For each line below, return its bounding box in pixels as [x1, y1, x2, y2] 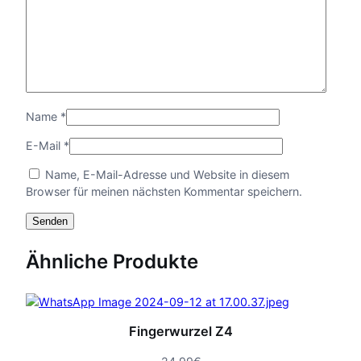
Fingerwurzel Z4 [128, 322, 233, 339]
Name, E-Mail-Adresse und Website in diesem [45, 168, 289, 182]
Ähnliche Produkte [26, 249, 198, 273]
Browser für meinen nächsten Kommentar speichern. [26, 185, 302, 199]
